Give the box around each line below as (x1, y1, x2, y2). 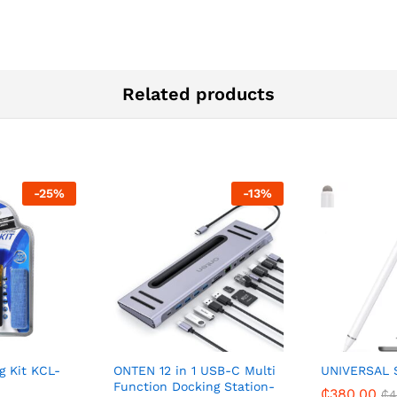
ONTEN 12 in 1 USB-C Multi (113, 363, 276, 378)
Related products (122, 83, 275, 105)
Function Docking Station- (113, 379, 275, 394)
